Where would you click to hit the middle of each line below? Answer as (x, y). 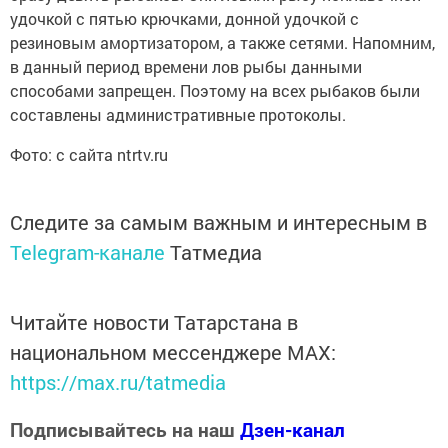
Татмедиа (216, 252)
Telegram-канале (87, 252)
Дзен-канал (292, 430)
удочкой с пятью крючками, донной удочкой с (184, 19)
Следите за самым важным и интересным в (218, 222)
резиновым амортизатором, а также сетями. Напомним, (222, 43)
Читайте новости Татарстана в (154, 322)
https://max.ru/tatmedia (118, 382)
